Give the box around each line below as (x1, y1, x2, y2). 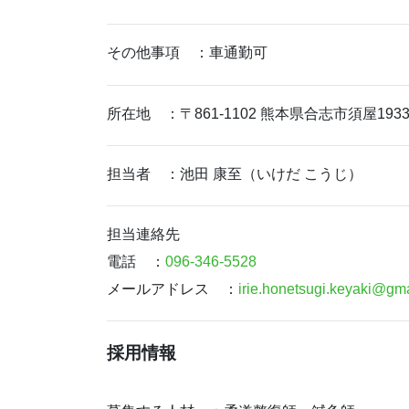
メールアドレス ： (107, 281, 238, 298)
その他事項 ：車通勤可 (107, 45, 267, 61)
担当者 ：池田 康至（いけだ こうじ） (107, 165, 362, 182)
